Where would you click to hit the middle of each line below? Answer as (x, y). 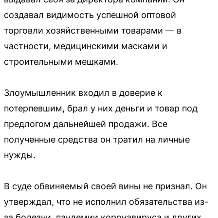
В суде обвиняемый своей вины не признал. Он (105, 186)
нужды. (20, 155)
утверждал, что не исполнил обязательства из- (106, 201)
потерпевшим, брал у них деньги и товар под (101, 108)
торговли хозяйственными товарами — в (93, 30)
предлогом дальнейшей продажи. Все (86, 124)
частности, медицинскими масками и (86, 46)
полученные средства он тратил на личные (97, 139)
